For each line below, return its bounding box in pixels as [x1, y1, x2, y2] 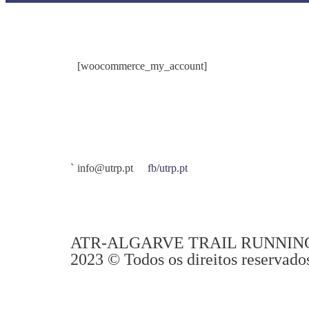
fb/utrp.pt [148, 162, 188, 174]
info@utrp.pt [77, 162, 133, 174]
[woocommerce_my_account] [77, 60, 207, 72]
